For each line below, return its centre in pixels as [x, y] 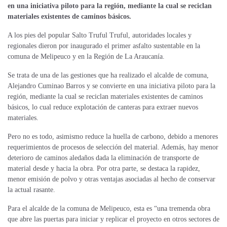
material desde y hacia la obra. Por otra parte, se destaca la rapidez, [104, 169]
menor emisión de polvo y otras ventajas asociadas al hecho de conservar [111, 179]
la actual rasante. [31, 190]
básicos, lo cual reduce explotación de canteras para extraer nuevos [103, 107]
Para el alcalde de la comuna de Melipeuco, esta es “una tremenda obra [109, 209]
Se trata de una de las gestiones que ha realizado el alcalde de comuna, [108, 75]
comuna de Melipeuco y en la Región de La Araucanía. [86, 57]
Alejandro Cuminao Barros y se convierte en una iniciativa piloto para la [111, 86]
